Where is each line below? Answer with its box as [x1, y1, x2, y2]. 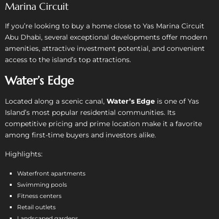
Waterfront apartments [17, 169, 86, 177]
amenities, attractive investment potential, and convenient [5, 44, 205, 53]
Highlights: [5, 149, 43, 158]
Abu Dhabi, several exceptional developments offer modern [5, 32, 207, 42]
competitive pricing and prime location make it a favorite [5, 119, 202, 128]
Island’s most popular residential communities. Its [5, 108, 175, 117]
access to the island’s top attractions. [5, 55, 131, 64]
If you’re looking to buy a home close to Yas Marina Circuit [5, 21, 204, 30]
